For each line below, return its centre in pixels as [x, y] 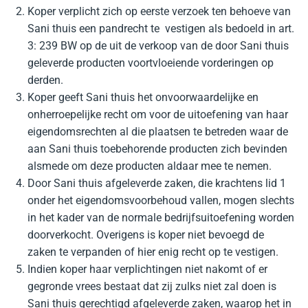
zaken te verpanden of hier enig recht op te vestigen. [153, 252]
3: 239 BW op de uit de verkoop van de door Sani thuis [158, 46]
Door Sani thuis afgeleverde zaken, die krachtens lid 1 [157, 183]
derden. [45, 80]
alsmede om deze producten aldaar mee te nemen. [150, 166]
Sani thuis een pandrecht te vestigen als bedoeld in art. [161, 29]
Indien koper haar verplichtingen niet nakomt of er [147, 269]
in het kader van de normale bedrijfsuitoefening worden [161, 218]
